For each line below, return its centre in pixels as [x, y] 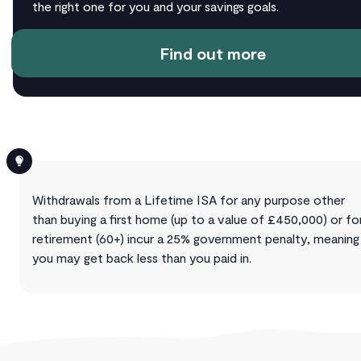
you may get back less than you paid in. [142, 258]
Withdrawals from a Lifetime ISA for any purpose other [189, 200]
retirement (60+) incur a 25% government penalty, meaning [196, 239]
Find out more [213, 54]
